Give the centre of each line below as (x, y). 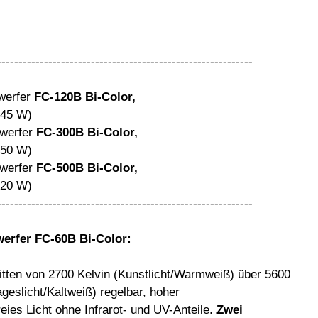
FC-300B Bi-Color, (87, 132)
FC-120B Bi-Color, (85, 97)
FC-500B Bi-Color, (87, 168)
